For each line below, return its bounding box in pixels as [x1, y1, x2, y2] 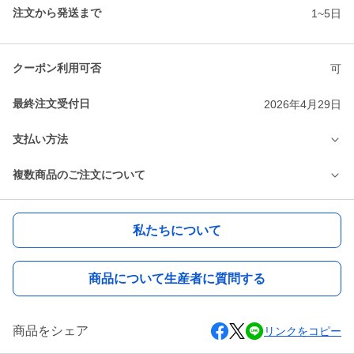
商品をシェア [13, 324, 88, 338]
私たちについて [133, 223, 221, 237]
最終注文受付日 [13, 97, 90, 111]
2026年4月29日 [264, 97, 341, 111]
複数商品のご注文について [13, 168, 145, 182]
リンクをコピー [264, 325, 341, 338]
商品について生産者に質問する [88, 271, 265, 285]
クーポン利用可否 [13, 62, 101, 75]
